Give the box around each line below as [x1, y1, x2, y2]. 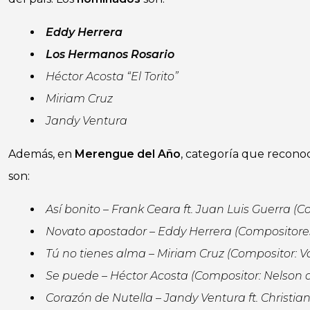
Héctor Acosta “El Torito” [46, 70, 179, 83]
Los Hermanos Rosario [46, 48, 174, 61]
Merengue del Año [75, 147, 181, 161]
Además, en [8, 147, 75, 161]
